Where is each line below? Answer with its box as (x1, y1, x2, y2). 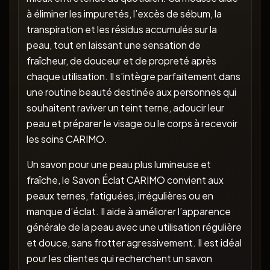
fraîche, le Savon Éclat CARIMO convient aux (26, 174, 224, 187)
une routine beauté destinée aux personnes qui (26, 86, 236, 99)
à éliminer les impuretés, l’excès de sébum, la (26, 7, 222, 20)
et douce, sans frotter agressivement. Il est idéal (26, 236, 242, 250)
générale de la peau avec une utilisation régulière (26, 221, 242, 234)
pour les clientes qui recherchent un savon (26, 252, 212, 265)
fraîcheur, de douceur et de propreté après (26, 54, 216, 67)
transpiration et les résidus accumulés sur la (26, 23, 217, 36)
